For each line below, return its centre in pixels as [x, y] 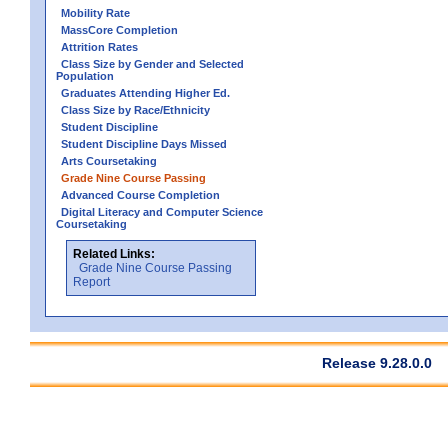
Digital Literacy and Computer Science [162, 211]
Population [85, 75]
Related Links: [114, 253]
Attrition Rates [99, 46]
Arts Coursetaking [109, 160]
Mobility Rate [95, 12]
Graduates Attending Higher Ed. [145, 92]
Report [91, 281]
